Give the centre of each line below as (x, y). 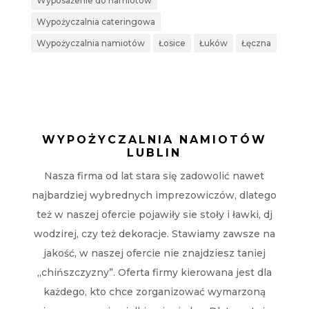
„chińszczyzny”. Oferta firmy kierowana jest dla (154, 273)
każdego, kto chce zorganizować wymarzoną (154, 292)
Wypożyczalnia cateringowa (96, 22)
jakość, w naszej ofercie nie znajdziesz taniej (154, 253)
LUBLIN (154, 153)
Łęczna (256, 43)
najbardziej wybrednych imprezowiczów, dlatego (154, 196)
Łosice (172, 43)
